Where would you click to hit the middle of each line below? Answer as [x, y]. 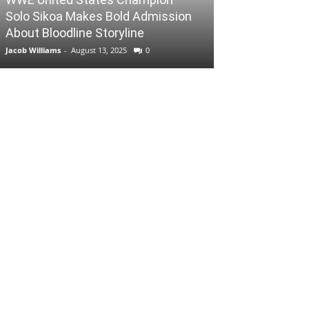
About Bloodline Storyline [75, 32]
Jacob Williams [33, 50]
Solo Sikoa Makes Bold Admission [99, 16]
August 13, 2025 [99, 50]
